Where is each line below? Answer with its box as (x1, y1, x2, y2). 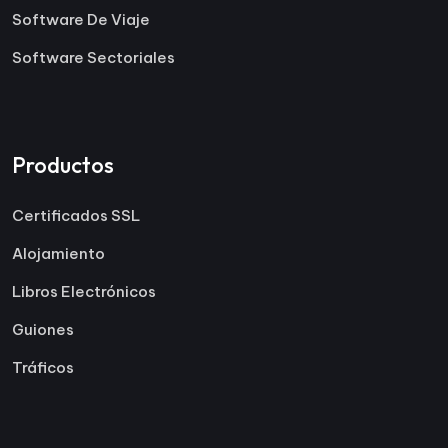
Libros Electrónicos (12, 281, 156, 301)
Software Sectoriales (12, 47, 175, 67)
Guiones (12, 319, 74, 339)
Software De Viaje (12, 9, 150, 29)
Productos (12, 150, 114, 179)
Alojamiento (12, 243, 105, 263)
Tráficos (12, 357, 74, 377)
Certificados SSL (12, 205, 140, 225)
